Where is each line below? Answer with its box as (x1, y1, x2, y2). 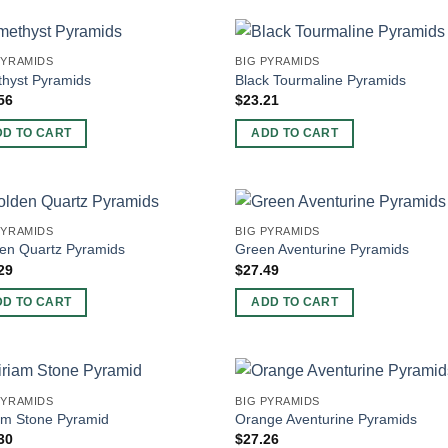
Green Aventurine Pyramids (235, 241, 410, 258)
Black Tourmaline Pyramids (235, 71, 407, 88)
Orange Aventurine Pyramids (235, 410, 418, 427)
